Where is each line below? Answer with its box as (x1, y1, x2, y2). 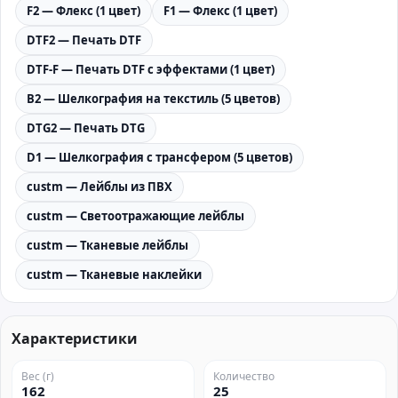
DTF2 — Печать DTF (27, 32, 141, 48)
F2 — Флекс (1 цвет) (27, 3, 140, 19)
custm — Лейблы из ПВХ (27, 179, 172, 195)
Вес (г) (21, 369, 54, 384)
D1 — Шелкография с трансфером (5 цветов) (27, 149, 292, 165)
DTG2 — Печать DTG (27, 120, 145, 136)
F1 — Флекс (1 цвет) (163, 3, 277, 19)
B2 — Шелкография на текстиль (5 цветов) (27, 91, 280, 107)
